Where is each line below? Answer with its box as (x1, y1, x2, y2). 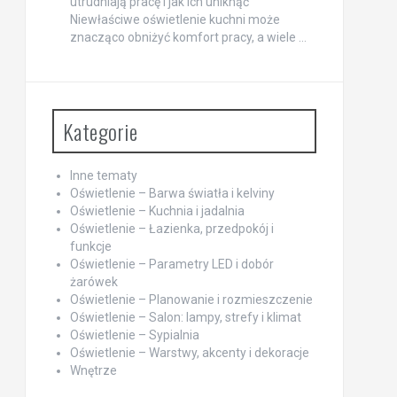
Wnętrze (69, 362, 117, 378)
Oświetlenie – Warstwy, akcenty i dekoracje (69, 345, 309, 360)
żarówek (69, 274, 118, 289)
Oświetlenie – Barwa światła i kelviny (69, 185, 275, 200)
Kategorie (62, 114, 137, 147)
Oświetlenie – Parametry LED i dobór (69, 256, 274, 271)
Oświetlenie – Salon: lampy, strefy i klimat (69, 309, 301, 324)
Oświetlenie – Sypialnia (69, 327, 199, 342)
